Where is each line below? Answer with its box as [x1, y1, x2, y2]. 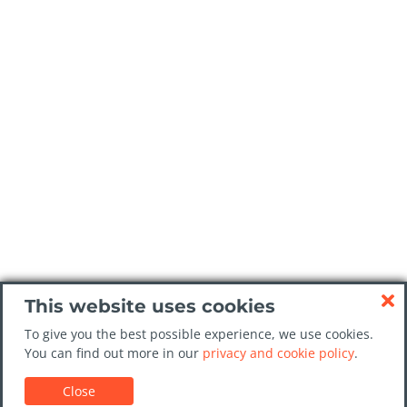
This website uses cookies [25, 295, 275, 317]
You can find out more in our [25, 344, 203, 362]
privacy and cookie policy [203, 344, 354, 362]
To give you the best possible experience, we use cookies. [25, 325, 373, 342]
